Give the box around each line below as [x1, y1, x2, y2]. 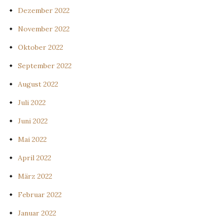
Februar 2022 [18, 190, 62, 199]
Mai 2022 [18, 135, 47, 144]
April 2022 [18, 153, 51, 162]
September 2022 [18, 61, 72, 70]
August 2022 [18, 80, 58, 89]
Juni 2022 [18, 116, 48, 125]
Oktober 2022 [18, 43, 63, 52]
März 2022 [18, 172, 52, 181]
